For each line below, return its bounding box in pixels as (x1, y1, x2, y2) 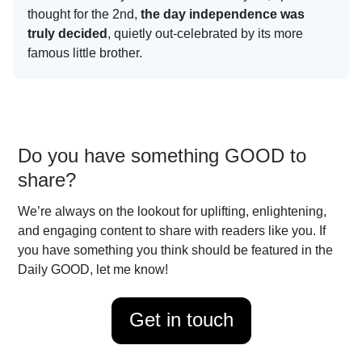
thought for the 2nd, (27, 6, 141, 21)
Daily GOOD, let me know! (18, 262, 168, 276)
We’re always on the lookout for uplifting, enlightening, (18, 204, 326, 218)
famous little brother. (27, 45, 142, 60)
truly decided (27, 26, 107, 40)
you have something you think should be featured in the (18, 242, 333, 257)
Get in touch (128, 308, 234, 330)
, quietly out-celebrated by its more (107, 26, 303, 40)
